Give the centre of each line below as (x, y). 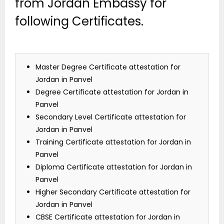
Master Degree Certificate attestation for (108, 67)
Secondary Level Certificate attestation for (111, 117)
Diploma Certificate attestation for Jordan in (114, 167)
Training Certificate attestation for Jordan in (113, 142)
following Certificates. (79, 21)
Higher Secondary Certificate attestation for (113, 192)
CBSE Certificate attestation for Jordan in (108, 217)
